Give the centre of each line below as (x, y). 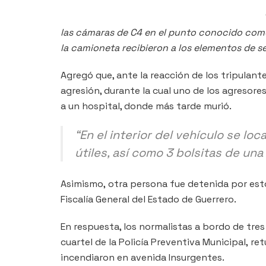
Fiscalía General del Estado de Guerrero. (148, 199)
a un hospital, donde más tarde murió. (146, 106)
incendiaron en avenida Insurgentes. (142, 257)
